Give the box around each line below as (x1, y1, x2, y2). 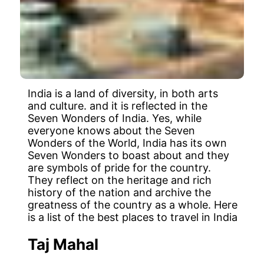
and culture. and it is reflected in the (28, 99, 208, 112)
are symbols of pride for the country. (28, 161, 212, 174)
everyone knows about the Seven (28, 124, 196, 137)
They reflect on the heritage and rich (28, 173, 212, 186)
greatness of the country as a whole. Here (28, 198, 238, 211)
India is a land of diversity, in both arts (28, 87, 219, 100)
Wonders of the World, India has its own (28, 136, 227, 149)
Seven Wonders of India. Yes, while (28, 111, 202, 124)
